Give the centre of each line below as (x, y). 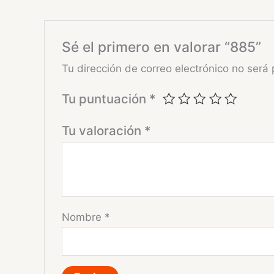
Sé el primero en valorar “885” (162, 47)
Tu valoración (103, 130)
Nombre (83, 217)
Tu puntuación (106, 98)
